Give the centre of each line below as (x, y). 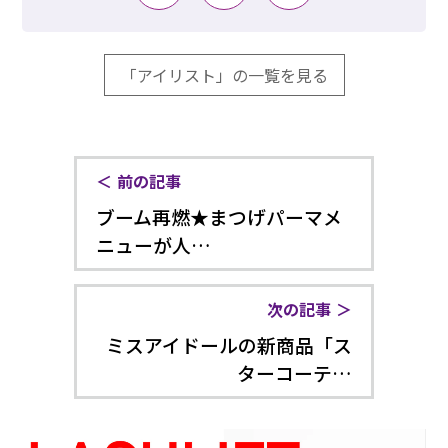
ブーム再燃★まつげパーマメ (218, 216)
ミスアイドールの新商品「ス (229, 344)
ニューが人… (153, 244)
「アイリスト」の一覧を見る (224, 75)
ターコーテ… (295, 372)
